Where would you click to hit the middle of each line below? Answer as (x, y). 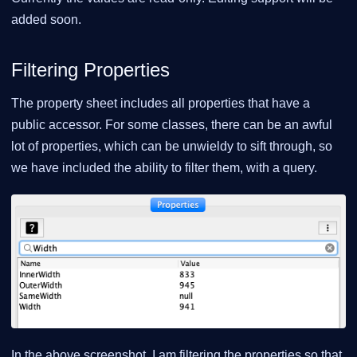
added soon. (46, 20)
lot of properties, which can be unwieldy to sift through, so (172, 147)
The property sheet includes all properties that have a (161, 104)
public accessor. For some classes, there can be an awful (172, 125)
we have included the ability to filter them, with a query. (164, 168)
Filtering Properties (90, 69)
